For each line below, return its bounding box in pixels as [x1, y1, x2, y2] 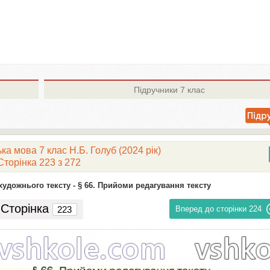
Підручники [133, 85, 178, 95]
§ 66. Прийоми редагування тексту [77, 181, 211, 190]
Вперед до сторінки [175, 204, 247, 213]
